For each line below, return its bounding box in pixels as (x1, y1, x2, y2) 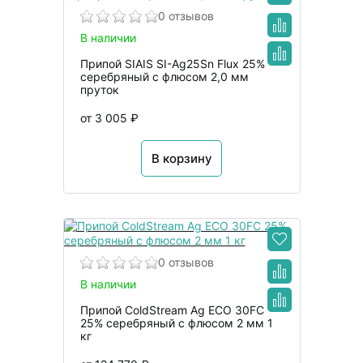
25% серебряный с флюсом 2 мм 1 (79, 316, 273, 331)
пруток (79, 83, 119, 96)
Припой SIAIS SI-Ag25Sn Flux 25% (79, 57, 265, 70)
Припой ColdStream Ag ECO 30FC (79, 303, 264, 318)
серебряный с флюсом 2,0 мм (79, 70, 249, 83)
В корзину (151, 151, 212, 167)
